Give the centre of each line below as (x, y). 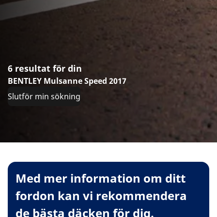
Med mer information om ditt (101, 178)
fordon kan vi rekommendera (101, 196)
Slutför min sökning (44, 97)
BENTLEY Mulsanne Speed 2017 (67, 81)
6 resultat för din (45, 69)
